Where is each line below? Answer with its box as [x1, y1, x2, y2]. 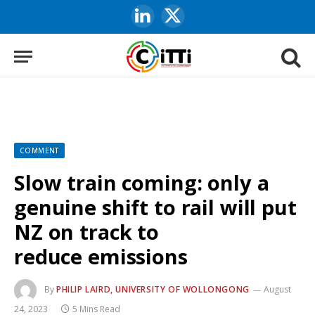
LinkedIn [141, 16, 181, 28]
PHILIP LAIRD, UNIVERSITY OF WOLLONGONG [56, 283, 250, 296]
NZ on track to [14, 218, 159, 245]
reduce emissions [14, 243, 188, 270]
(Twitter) [172, 31, 211, 43]
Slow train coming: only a [14, 169, 269, 196]
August [263, 283, 291, 296]
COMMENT [20, 146, 59, 155]
